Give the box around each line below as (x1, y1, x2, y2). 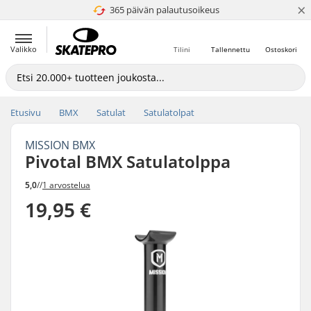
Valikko (10, 44, 37, 54)
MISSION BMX (25, 137, 95, 153)
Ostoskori (265, 44, 297, 54)
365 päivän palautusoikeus (109, 3, 219, 16)
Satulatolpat (144, 106, 194, 119)
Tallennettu (211, 44, 250, 54)
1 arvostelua (42, 178, 90, 191)
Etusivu (10, 106, 41, 119)
